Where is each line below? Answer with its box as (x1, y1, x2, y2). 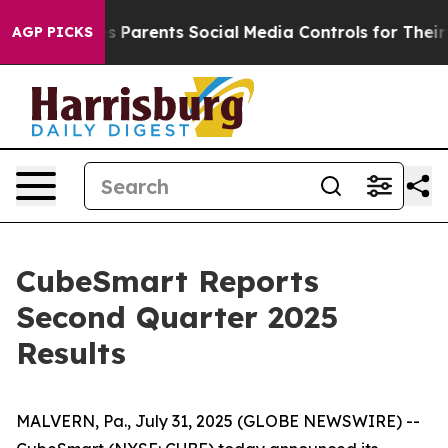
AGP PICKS (12, 23, 93, 41)
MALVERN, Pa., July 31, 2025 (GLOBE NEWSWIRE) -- (16, 411, 420, 431)
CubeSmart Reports (16, 262, 319, 300)
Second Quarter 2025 (16, 298, 338, 336)
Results (16, 334, 126, 372)
